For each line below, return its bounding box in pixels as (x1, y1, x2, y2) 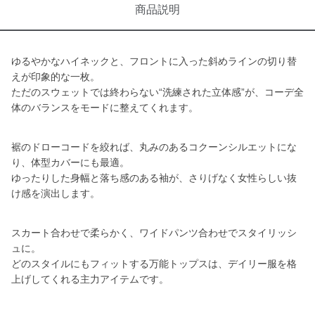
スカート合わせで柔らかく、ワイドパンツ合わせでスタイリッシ (11, 227, 297, 238)
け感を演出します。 (11, 188, 100, 199)
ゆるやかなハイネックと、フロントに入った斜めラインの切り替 (11, 56, 297, 67)
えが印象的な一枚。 (11, 71, 100, 82)
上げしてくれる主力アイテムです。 (11, 274, 169, 285)
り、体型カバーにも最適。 (11, 157, 129, 168)
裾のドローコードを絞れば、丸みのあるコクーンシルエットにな (11, 141, 297, 153)
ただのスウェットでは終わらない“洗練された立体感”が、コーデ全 (11, 86, 304, 98)
